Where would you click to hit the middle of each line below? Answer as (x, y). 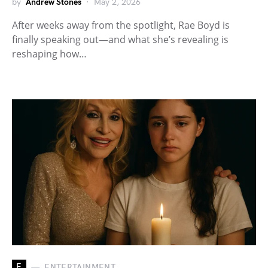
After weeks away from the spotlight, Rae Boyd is (121, 25)
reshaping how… (49, 54)
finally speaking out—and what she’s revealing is (120, 40)
